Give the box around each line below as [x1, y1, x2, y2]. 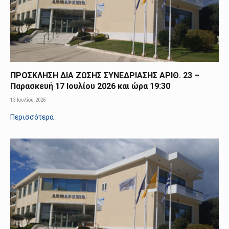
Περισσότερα [10, 113, 54, 122]
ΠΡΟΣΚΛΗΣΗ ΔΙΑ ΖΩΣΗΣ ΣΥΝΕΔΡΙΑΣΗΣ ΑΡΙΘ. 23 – [10, 71, 199, 81]
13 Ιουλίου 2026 [10, 97, 45, 104]
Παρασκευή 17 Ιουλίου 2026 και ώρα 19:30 [10, 81, 170, 91]
